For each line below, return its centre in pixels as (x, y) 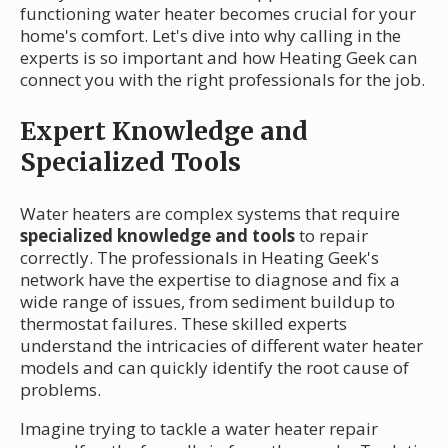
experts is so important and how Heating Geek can (218, 57)
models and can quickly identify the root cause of (214, 367)
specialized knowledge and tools (157, 235)
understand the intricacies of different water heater (221, 345)
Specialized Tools (130, 161)
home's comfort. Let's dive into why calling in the (210, 35)
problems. (60, 389)
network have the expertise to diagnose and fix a (210, 279)
